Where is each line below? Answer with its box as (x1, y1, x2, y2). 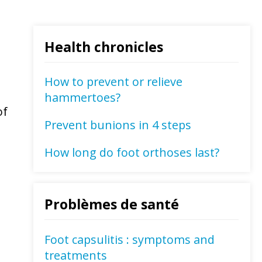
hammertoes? (44, 89, 121, 106)
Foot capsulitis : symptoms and (44, 231, 215, 247)
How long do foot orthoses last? (44, 144, 220, 160)
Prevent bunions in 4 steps (44, 117, 192, 133)
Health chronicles (44, 37, 164, 56)
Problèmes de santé (44, 195, 180, 214)
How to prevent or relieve (44, 74, 183, 90)
